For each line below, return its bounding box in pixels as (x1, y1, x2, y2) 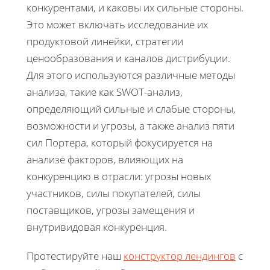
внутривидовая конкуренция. (27, 219, 167, 234)
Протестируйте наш (27, 248, 124, 263)
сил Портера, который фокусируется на (27, 135, 213, 149)
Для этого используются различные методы (27, 67, 235, 82)
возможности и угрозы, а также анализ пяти (27, 118, 234, 133)
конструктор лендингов (124, 248, 236, 263)
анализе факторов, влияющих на (27, 152, 183, 166)
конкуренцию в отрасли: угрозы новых (27, 169, 211, 183)
